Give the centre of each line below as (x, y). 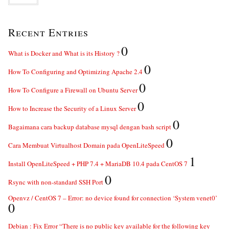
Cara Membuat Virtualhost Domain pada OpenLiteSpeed (86, 145)
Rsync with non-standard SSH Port (56, 182)
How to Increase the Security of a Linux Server (72, 108)
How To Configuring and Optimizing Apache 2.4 (75, 72)
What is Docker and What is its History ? (64, 53)
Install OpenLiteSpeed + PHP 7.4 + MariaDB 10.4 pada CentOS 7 (98, 164)
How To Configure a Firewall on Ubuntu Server (73, 90)
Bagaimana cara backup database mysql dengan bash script (90, 127)
